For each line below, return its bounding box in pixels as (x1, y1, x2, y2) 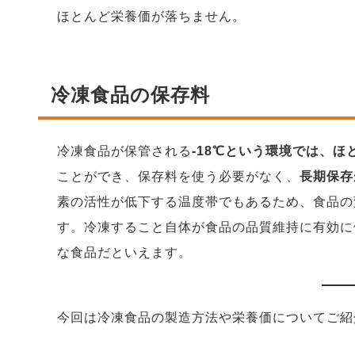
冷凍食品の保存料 (51, 84, 210, 105)
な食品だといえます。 (57, 246, 192, 259)
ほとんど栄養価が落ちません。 (57, 10, 246, 23)
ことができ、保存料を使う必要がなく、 (57, 170, 300, 183)
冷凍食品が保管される (57, 144, 192, 158)
